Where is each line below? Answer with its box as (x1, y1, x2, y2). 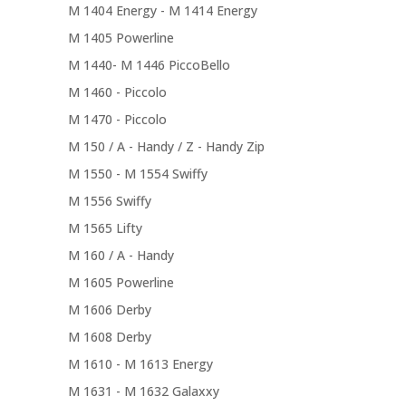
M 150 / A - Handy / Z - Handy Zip (67, 138, 265, 156)
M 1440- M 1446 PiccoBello (67, 56, 230, 74)
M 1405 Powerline (67, 29, 174, 47)
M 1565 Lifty (67, 219, 142, 237)
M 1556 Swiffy (67, 192, 151, 210)
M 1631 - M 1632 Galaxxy (67, 382, 219, 401)
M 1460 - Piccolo (67, 83, 167, 101)
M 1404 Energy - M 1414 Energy (67, 2, 257, 20)
